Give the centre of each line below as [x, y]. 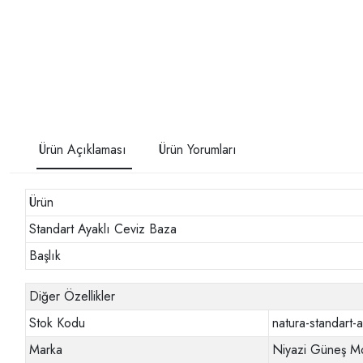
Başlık [45, 256]
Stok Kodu [58, 323]
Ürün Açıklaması [83, 150]
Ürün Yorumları [198, 150]
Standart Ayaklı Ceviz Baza [103, 229]
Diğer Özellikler [73, 297]
